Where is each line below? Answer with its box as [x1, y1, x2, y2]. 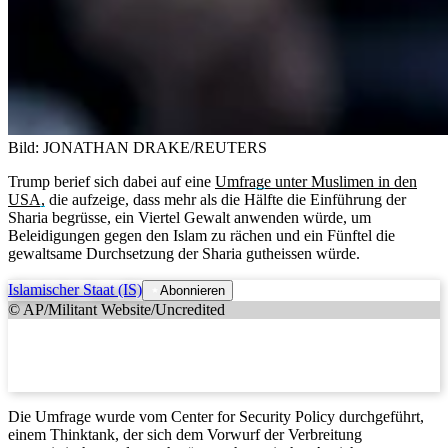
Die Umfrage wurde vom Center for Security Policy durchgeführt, [8, 407, 424, 425]
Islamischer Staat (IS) [8, 280, 142, 298]
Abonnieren [160, 282, 225, 298]
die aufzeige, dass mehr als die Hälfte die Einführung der [45, 190, 406, 208]
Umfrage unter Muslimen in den [215, 172, 417, 190]
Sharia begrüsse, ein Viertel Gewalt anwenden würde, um [8, 208, 371, 226]
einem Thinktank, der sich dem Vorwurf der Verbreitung [8, 425, 362, 443]
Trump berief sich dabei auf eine [8, 172, 215, 190]
